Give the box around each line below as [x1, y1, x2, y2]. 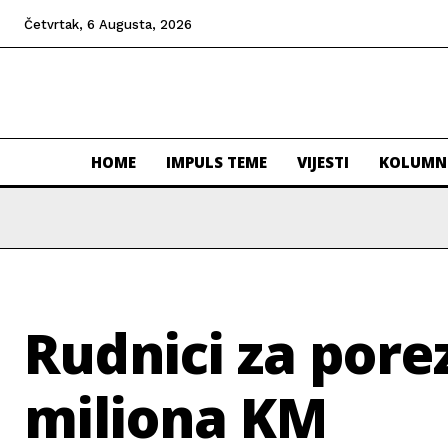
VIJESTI [297, 152, 349, 173]
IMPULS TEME [166, 152, 267, 173]
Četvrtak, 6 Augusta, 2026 [24, 16, 192, 32]
